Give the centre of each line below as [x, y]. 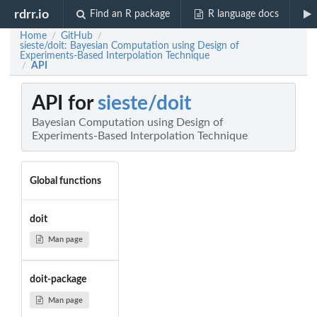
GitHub [77, 36]
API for [65, 104]
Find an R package [130, 14]
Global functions [65, 181]
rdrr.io [32, 14]
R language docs [243, 14]
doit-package [58, 280]
